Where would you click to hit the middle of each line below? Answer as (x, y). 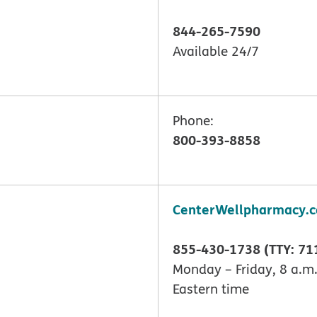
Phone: (193, 120)
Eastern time (211, 289)
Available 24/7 (216, 51)
